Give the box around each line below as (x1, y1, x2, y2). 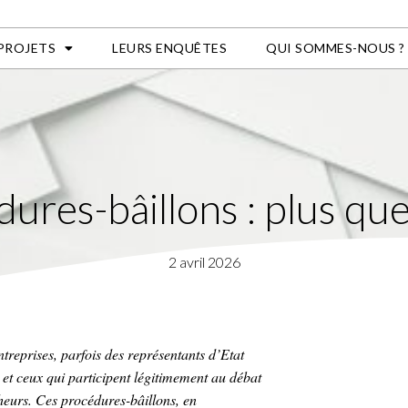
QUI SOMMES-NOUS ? (266, 40, 405, 56)
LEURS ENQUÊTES (112, 40, 228, 56)
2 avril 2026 (168, 253, 240, 270)
